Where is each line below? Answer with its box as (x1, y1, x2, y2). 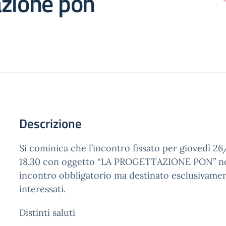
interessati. (19, 183, 66, 195)
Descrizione (19, 114, 82, 133)
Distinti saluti (19, 207, 75, 218)
